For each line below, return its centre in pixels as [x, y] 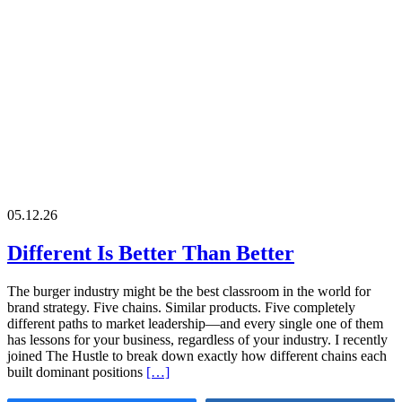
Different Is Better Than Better [151, 253]
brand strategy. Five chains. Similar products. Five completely [181, 307]
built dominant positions [77, 371]
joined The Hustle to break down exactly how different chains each [197, 355]
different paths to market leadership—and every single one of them [195, 323]
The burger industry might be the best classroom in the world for [189, 291]
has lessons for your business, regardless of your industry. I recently [197, 339]
